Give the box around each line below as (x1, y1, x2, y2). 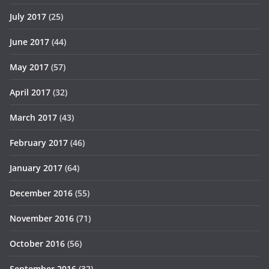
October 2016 (10, 238, 65, 250)
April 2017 (10, 86, 50, 98)
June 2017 (10, 36, 49, 48)
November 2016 (10, 213, 74, 225)
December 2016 (10, 187, 73, 199)
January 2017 (10, 162, 62, 174)
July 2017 (10, 11, 46, 23)
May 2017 (10, 61, 49, 73)
